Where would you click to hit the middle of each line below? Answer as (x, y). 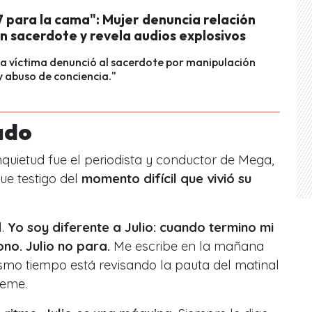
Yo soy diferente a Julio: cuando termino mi (141, 227)
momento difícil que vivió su (166, 178)
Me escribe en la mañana (187, 246)
